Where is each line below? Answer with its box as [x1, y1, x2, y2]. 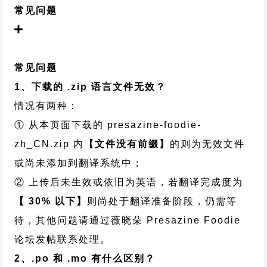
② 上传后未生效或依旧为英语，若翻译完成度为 [14, 177, 244, 187]
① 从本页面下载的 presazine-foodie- [14, 120, 202, 130]
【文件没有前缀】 [84, 139, 170, 149]
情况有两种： [14, 101, 79, 111]
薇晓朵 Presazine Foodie [111, 215, 241, 225]
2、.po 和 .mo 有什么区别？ [14, 253, 156, 263]
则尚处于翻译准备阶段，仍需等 [87, 196, 238, 206]
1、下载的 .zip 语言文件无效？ [14, 82, 167, 92]
